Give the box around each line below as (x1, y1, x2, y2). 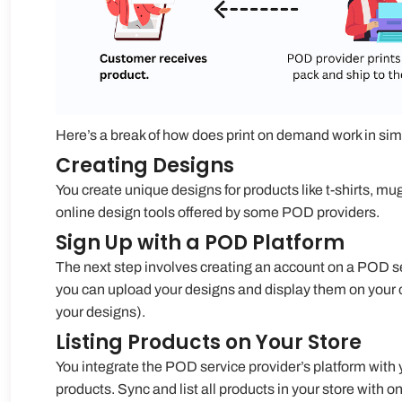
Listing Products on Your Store (56, 328, 362, 356)
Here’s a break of (56, 127, 162, 143)
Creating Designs (56, 151, 234, 179)
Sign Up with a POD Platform (56, 228, 345, 257)
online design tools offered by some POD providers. (56, 204, 380, 220)
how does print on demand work (162, 127, 362, 143)
